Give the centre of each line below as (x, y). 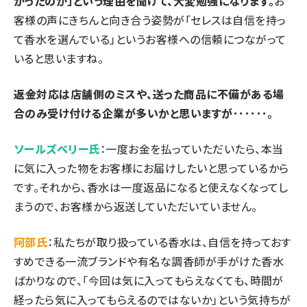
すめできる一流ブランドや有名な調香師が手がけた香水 (149, 261)
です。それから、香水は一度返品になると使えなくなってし (151, 187)
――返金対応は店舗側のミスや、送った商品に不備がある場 (149, 94)
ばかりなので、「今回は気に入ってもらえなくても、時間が (149, 280)
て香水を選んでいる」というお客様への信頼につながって (150, 39)
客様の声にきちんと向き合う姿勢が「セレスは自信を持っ (150, 20)
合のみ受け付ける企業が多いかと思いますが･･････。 (144, 113)
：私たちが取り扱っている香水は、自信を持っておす (169, 242)
